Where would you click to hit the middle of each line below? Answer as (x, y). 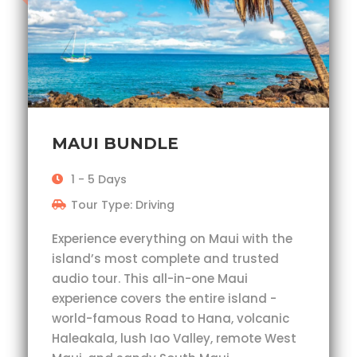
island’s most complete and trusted (165, 258)
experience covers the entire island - (164, 298)
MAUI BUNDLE (115, 143)
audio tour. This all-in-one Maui (150, 278)
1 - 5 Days (99, 179)
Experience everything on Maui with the (172, 238)
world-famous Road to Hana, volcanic (171, 318)
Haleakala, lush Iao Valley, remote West (174, 338)
